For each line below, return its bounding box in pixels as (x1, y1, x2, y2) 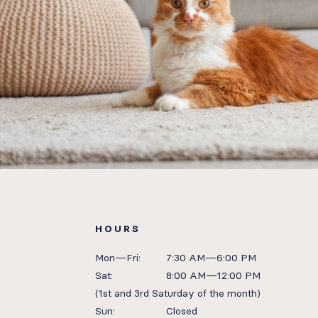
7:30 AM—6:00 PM (166, 251, 257, 264)
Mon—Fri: (95, 251, 141, 264)
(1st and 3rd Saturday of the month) (95, 287, 261, 300)
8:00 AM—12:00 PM (166, 269, 261, 282)
